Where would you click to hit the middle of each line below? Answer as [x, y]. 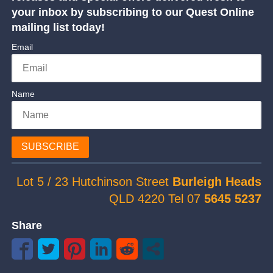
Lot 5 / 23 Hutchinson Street [93, 182]
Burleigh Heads [215, 182]
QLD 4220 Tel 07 [157, 199]
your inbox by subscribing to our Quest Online [133, 12]
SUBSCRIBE [50, 147]
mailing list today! [58, 28]
